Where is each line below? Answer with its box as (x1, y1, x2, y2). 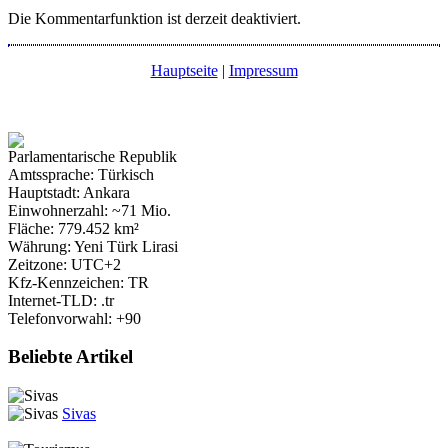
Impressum (228, 61, 298, 79)
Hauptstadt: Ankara (8, 183, 130, 201)
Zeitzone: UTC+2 (8, 255, 121, 273)
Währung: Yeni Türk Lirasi (8, 237, 178, 255)
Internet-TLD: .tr (8, 291, 114, 309)
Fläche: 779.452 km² (8, 219, 139, 237)
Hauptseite (150, 61, 218, 79)
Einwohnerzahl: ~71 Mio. (8, 201, 171, 219)
